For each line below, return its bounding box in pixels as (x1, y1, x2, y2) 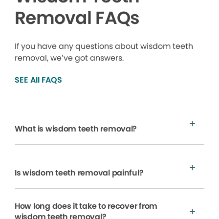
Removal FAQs (15, 5, 140, 30)
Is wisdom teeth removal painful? (15, 167, 144, 178)
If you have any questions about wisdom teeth (15, 40, 193, 52)
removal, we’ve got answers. (15, 52, 124, 64)
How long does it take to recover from (15, 200, 157, 212)
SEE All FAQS (15, 74, 62, 86)
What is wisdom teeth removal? (15, 123, 137, 134)
